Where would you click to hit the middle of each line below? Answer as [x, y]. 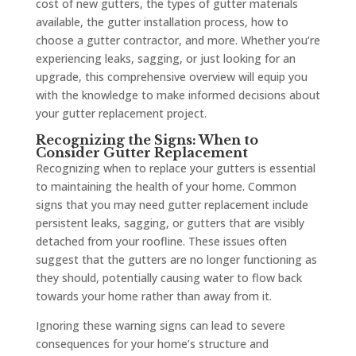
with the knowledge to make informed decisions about [178, 95]
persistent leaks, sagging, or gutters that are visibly [170, 223]
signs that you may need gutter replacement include [172, 205]
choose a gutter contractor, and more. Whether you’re [178, 41]
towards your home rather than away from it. [153, 296]
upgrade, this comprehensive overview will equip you [171, 77]
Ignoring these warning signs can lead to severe [160, 326]
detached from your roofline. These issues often [161, 242]
